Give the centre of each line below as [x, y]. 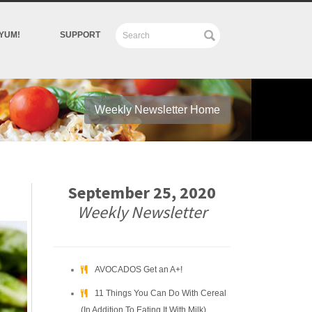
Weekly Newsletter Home [157, 110]
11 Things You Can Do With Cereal [161, 293]
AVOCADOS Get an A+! [139, 270]
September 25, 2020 [142, 193]
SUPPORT [80, 35]
